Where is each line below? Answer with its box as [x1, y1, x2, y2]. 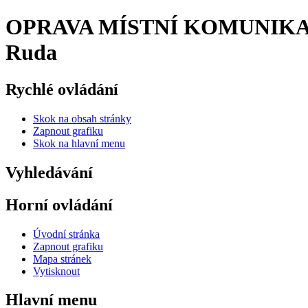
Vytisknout [33, 265, 80, 277]
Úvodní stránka [33, 228, 100, 240]
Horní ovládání [5, 195, 113, 214]
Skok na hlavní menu [33, 137, 125, 149]
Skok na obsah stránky [33, 112, 131, 124]
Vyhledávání [5, 163, 93, 181]
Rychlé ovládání [5, 80, 118, 98]
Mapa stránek [33, 252, 91, 265]
